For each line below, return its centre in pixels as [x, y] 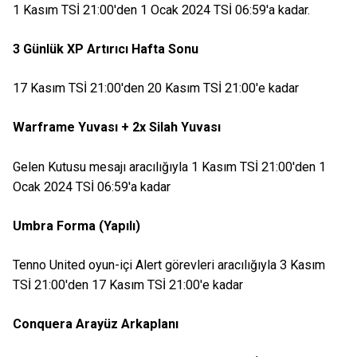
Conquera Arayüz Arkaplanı [96, 324]
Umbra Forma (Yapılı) [76, 226]
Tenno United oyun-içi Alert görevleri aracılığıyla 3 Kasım [169, 265]
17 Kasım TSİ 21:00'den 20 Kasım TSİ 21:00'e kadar [156, 88]
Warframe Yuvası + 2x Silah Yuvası [117, 127]
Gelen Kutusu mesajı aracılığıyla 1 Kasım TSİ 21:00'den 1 [169, 167]
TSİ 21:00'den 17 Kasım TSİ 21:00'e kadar [128, 284]
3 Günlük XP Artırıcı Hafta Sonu [106, 49]
